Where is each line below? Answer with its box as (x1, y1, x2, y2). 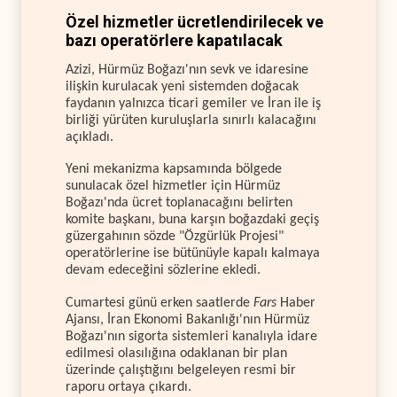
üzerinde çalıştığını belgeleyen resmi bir (66, 362, 296, 378)
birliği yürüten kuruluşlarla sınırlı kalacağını (66, 113, 316, 128)
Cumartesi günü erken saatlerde (66, 295, 253, 310)
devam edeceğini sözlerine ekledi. (66, 263, 261, 278)
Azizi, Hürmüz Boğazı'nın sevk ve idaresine (66, 62, 308, 77)
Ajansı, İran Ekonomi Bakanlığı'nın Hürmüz (66, 312, 309, 327)
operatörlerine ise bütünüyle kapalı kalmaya (66, 246, 320, 261)
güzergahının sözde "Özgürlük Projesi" (66, 230, 284, 245)
